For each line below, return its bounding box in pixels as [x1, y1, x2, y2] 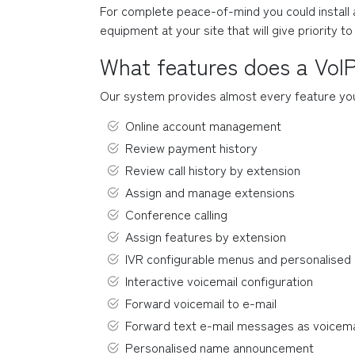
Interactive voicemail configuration [125, 271, 313, 290]
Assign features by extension [125, 227, 286, 246]
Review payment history [125, 138, 258, 157]
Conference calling [125, 204, 227, 223]
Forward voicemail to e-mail [125, 293, 277, 312]
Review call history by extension [125, 160, 300, 179]
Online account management [125, 116, 281, 135]
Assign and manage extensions [125, 182, 295, 201]
